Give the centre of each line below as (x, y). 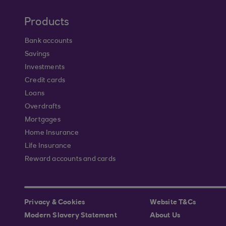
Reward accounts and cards (70, 159)
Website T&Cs (173, 203)
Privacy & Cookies (55, 203)
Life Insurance (48, 146)
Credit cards (45, 81)
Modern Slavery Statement (71, 216)
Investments (45, 68)
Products (47, 23)
